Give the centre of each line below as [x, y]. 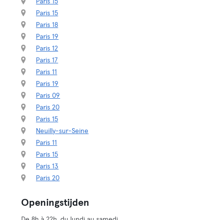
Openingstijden [55, 203]
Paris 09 [48, 96]
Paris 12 [47, 49]
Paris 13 [47, 166]
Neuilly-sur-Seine [62, 131]
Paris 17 [47, 60]
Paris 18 [47, 25]
